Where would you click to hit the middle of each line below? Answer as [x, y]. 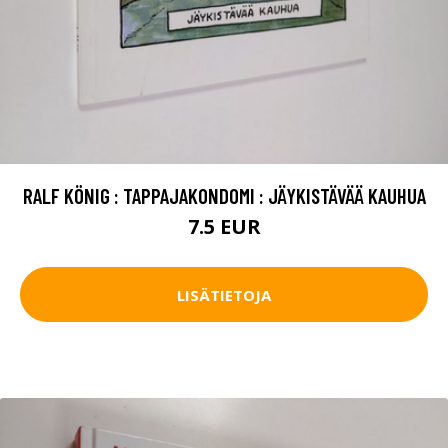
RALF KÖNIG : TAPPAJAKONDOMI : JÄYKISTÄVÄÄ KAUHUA [224, 196]
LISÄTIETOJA [224, 294]
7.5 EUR [224, 227]
